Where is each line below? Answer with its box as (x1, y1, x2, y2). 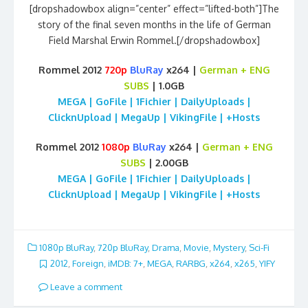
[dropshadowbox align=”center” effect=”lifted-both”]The (29, 3, 279, 14)
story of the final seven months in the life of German (37, 19, 271, 30)
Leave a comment (48, 280, 122, 292)
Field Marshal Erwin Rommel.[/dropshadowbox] (48, 34, 260, 46)
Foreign (72, 258, 104, 269)
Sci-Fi (249, 242, 269, 253)
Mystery (213, 242, 245, 253)
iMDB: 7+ (108, 258, 143, 269)
